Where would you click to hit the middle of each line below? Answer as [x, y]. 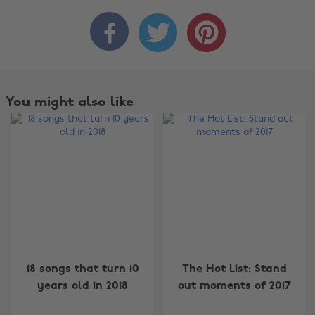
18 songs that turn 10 [83, 270]
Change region [112, 238]
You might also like [70, 102]
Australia [84, 270]
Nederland [232, 270]
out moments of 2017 [235, 287]
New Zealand [238, 295]
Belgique [83, 295]
